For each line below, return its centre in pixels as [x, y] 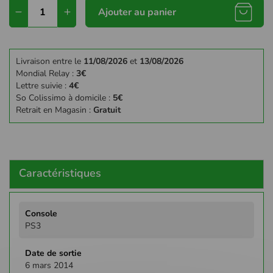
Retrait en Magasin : [55, 110]
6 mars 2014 [49, 265]
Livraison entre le [50, 61]
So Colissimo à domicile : [64, 97]
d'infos [31, 219]
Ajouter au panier [137, 12]
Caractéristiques [60, 173]
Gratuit [107, 110]
